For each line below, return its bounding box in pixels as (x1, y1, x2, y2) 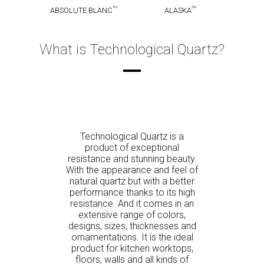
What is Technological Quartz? (39, 41, 225, 58)
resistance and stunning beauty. (67, 153, 197, 165)
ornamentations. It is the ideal (71, 232, 193, 243)
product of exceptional (85, 142, 179, 154)
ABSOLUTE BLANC (50, 6, 113, 15)
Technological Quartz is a (80, 131, 184, 143)
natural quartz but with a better (70, 176, 194, 187)
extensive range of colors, (78, 209, 186, 221)
